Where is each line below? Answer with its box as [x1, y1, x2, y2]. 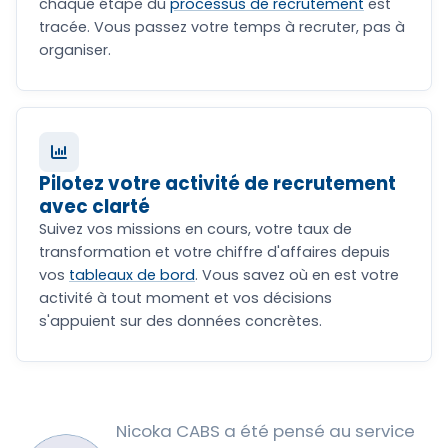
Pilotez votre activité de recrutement [39, 170, 396, 196]
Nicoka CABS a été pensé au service [116, 418, 415, 443]
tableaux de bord [69, 264, 195, 285]
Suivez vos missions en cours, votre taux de [39, 218, 352, 239]
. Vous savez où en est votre [195, 264, 399, 285]
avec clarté [39, 193, 150, 219]
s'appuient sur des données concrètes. [39, 310, 322, 331]
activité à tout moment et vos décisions [39, 287, 332, 308]
